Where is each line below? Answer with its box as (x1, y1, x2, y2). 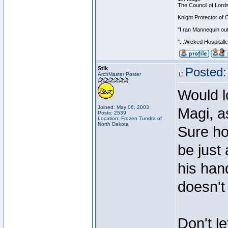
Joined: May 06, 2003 (98, 104, 149, 110)
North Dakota (98, 121, 129, 127)
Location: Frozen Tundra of (98, 116, 162, 121)
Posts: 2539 (98, 110, 126, 116)
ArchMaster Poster (98, 71, 141, 77)
